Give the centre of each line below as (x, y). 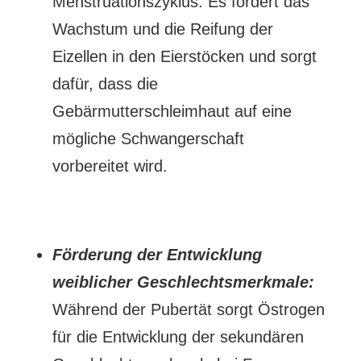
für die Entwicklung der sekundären (178, 337)
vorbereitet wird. (110, 166)
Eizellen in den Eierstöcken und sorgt (184, 56)
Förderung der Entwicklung (157, 255)
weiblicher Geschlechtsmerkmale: (183, 282)
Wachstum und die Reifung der (162, 29)
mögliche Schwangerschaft (148, 139)
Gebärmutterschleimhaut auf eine (172, 111)
